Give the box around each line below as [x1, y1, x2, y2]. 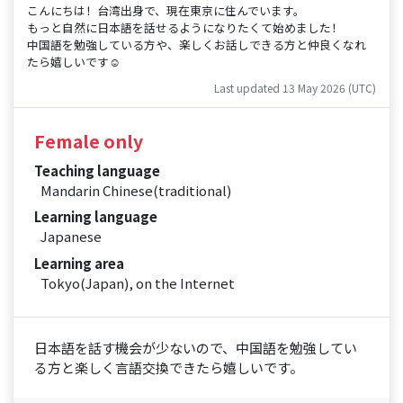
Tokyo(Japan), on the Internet [40, 273, 235, 292]
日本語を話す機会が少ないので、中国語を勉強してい [33, 337, 357, 357]
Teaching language [33, 160, 160, 180]
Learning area [33, 253, 124, 273]
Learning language [33, 207, 157, 227]
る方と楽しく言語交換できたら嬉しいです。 [33, 357, 303, 377]
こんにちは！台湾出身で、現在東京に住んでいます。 [27, 2, 305, 19]
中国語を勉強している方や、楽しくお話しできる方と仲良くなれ [27, 36, 366, 53]
